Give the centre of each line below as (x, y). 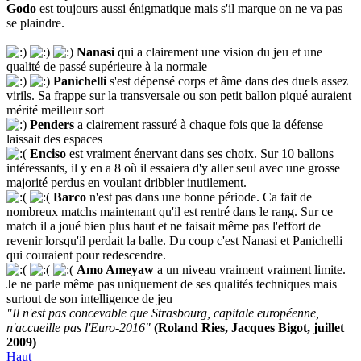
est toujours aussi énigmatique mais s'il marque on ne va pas (191, 9)
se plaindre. (35, 23)
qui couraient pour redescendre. (86, 255)
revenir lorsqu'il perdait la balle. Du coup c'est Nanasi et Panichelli (174, 241)
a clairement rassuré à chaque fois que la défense (200, 125)
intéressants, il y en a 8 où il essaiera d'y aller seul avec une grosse (173, 168)
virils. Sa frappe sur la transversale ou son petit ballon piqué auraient (179, 96)
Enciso (50, 154)
